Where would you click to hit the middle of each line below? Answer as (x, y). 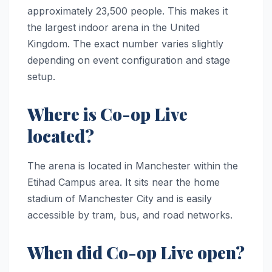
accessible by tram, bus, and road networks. (130, 215)
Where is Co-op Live (107, 114)
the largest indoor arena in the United (114, 28)
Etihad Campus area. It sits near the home (124, 182)
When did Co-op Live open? (136, 253)
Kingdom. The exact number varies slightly (125, 44)
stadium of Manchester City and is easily (120, 199)
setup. (41, 77)
